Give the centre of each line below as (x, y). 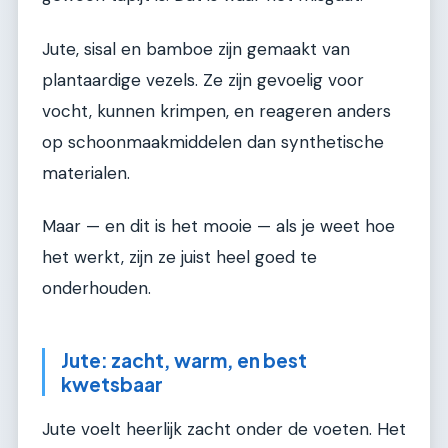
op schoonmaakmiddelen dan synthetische (213, 141)
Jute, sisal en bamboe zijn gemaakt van (196, 48)
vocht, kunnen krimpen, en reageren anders (216, 110)
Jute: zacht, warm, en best (184, 360)
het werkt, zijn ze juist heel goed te (179, 257)
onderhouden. (96, 288)
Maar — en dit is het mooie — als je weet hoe (218, 226)
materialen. (86, 172)
